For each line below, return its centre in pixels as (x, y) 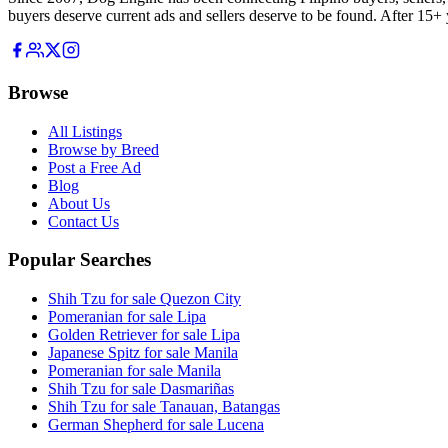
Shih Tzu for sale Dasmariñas (141, 389)
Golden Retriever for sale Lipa (144, 335)
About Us (79, 203)
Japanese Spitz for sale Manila (143, 353)
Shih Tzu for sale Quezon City (144, 299)
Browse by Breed (103, 149)
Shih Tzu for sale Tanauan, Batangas (164, 407)
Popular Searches (79, 260)
